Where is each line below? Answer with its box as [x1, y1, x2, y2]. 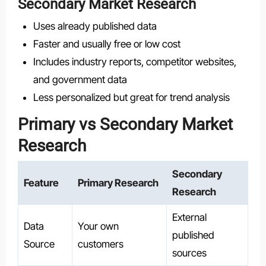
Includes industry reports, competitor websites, [33, 56, 236, 68]
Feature [23, 176, 59, 189]
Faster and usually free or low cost [33, 38, 180, 50]
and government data [33, 74, 127, 86]
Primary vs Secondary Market [17, 115, 233, 135]
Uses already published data [33, 20, 157, 33]
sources [172, 246, 207, 259]
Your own [77, 220, 119, 232]
